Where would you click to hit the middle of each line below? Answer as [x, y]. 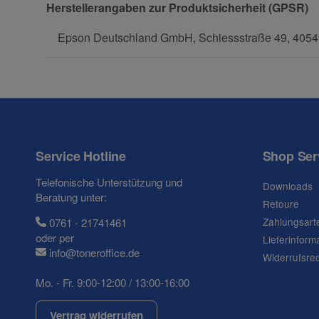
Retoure [281, 203]
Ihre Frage [81, 188]
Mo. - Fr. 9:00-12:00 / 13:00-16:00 [113, 282]
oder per [55, 237]
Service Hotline [81, 156]
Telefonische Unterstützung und [109, 182]
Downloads [287, 185]
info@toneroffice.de [95, 252]
